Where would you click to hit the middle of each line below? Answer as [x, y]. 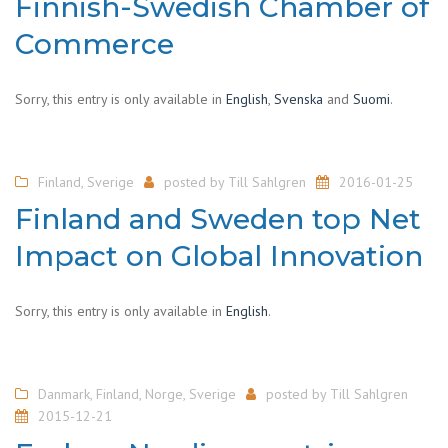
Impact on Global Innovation [219, 256]
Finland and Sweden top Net [218, 219]
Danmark [64, 394]
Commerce [94, 43]
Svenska [298, 98]
